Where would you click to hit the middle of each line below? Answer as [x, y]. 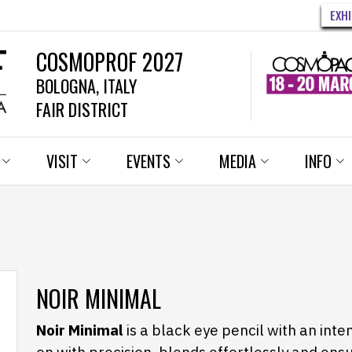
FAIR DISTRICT [82, 109]
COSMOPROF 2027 [110, 62]
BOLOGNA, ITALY [86, 86]
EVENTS [148, 161]
